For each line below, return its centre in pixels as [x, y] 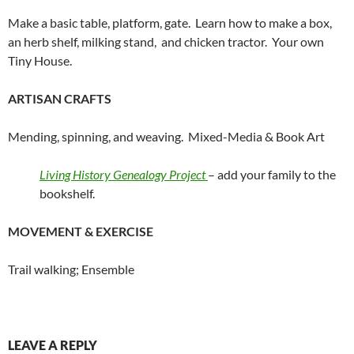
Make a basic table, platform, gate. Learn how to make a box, [170, 23]
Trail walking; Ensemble [72, 269]
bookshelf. [70, 194]
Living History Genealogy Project [122, 175]
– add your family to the [272, 175]
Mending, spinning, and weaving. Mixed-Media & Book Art [166, 137]
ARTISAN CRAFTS [61, 99]
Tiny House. [42, 61]
